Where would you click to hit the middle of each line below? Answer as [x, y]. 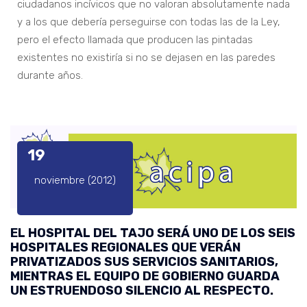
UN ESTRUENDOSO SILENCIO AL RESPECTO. [142, 291]
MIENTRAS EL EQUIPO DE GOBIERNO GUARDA [145, 277]
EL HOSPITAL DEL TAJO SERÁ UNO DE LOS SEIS [153, 233]
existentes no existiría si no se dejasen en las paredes [146, 57]
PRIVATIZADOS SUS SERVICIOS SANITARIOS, [144, 262]
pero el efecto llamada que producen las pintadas [135, 39]
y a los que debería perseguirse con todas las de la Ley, [149, 22]
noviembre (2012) [75, 181]
